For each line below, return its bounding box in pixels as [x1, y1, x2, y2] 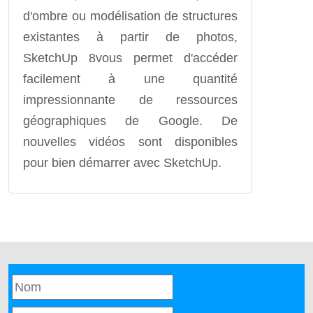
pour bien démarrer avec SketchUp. [23, 155, 221, 170]
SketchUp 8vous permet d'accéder [23, 50, 238, 65]
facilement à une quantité [23, 71, 238, 86]
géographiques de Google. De [23, 113, 238, 128]
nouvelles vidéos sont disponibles [23, 134, 238, 149]
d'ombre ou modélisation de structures [23, 8, 238, 23]
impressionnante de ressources [23, 92, 238, 107]
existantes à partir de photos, [23, 29, 238, 44]
